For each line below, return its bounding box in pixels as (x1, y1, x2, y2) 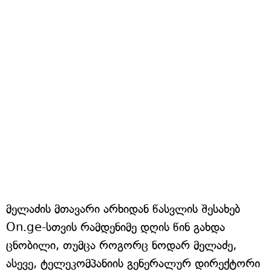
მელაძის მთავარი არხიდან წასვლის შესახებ (6, 202, 240, 216)
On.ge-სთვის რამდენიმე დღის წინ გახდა (6, 220, 225, 234)
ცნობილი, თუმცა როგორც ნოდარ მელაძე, (6, 238, 237, 252)
